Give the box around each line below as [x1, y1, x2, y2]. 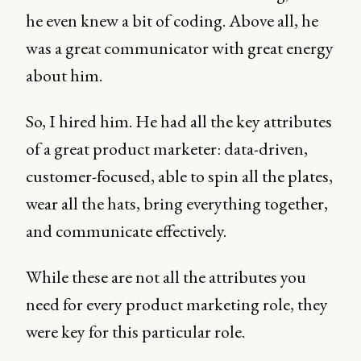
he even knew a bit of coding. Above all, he [26, 8, 318, 32]
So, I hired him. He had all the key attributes [26, 109, 332, 133]
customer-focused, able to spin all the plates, [26, 164, 333, 188]
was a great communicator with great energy [26, 35, 334, 60]
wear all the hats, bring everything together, [26, 191, 328, 215]
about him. [26, 63, 102, 87]
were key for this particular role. [26, 319, 245, 343]
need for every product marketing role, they [26, 292, 328, 316]
